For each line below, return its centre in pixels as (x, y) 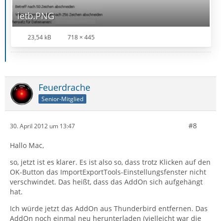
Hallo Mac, (27, 145)
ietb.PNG (36, 16)
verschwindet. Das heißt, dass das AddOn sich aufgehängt (106, 182)
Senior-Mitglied (62, 99)
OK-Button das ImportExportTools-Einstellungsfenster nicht (108, 172)
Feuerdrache (64, 87)
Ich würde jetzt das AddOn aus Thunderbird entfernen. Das (109, 208)
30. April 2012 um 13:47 (42, 126)
